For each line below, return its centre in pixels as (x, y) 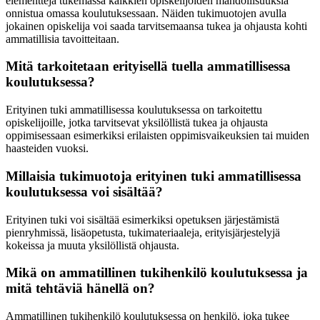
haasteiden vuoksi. (47, 149)
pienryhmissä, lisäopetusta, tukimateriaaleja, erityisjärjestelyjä (143, 232)
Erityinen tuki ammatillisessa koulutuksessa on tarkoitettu (134, 110)
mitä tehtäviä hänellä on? (80, 289)
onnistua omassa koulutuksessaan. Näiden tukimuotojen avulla (146, 13)
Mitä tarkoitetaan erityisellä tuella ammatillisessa (148, 66)
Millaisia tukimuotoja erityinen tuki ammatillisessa (154, 176)
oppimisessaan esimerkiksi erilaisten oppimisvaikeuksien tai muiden (157, 136)
